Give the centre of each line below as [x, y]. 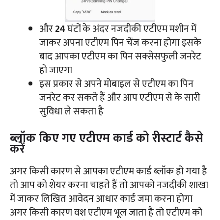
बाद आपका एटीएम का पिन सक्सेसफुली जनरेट [120, 56]
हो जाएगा [56, 70]
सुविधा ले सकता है [71, 111]
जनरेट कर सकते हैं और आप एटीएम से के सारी [120, 97]
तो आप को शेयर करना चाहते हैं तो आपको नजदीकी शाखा [109, 185]
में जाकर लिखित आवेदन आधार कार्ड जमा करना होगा [101, 199]
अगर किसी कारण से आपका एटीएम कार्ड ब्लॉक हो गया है [109, 171]
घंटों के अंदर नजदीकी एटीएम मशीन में [131, 29]
